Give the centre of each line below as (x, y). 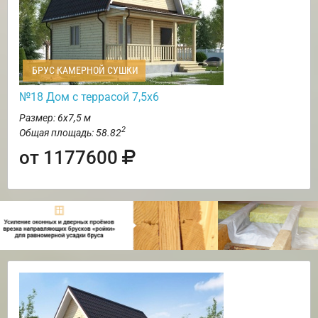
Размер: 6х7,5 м (55, 117)
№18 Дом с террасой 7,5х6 (89, 97)
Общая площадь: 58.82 (70, 132)
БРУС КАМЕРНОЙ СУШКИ (84, 70)
